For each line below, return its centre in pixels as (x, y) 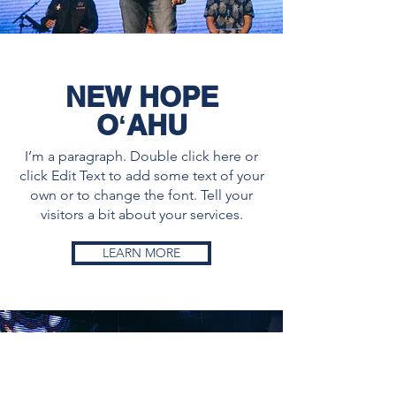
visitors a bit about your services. (141, 214)
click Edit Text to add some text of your (141, 175)
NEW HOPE (141, 96)
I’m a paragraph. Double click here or (141, 156)
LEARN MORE (141, 253)
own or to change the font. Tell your (141, 195)
